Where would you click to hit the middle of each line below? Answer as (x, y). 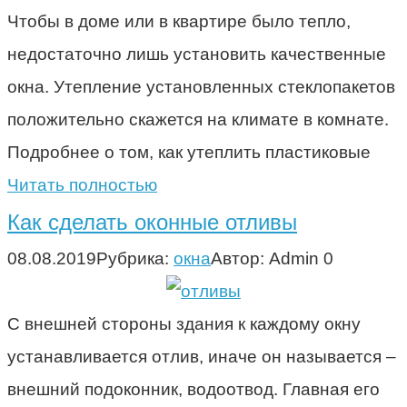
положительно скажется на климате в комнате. (198, 119)
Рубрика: (133, 258)
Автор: (238, 258)
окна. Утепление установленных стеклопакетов (201, 86)
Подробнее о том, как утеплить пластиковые (189, 152)
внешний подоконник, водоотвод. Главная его (194, 389)
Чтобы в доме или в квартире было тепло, (179, 21)
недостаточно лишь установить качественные (197, 54)
